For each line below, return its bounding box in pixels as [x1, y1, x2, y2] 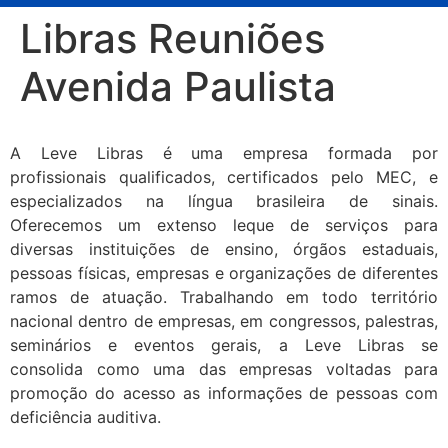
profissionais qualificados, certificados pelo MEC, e [10, 167, 438, 188]
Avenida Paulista [20, 61, 336, 111]
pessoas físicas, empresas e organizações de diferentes [10, 263, 438, 284]
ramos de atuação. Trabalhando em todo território [10, 287, 438, 308]
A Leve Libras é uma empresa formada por [10, 143, 438, 164]
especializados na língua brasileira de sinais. [10, 191, 438, 212]
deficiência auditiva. [10, 407, 161, 428]
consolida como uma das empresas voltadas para [10, 359, 438, 380]
